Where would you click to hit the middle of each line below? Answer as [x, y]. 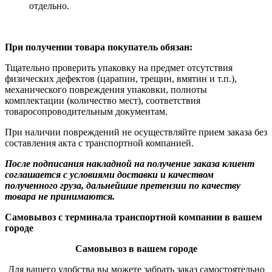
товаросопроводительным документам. [86, 112]
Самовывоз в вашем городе [136, 249]
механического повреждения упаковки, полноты [106, 90]
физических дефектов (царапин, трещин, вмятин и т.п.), [121, 79]
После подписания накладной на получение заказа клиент [130, 164]
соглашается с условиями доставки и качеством [109, 175]
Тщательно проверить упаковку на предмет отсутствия [119, 68]
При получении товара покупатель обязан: [99, 47]
